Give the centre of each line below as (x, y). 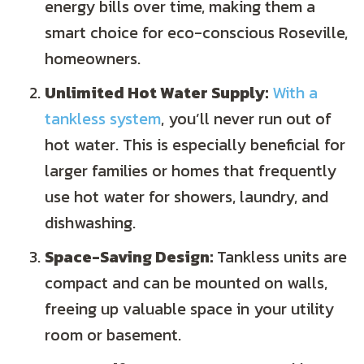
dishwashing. (90, 223)
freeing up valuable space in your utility (189, 309)
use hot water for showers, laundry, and (186, 197)
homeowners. (93, 59)
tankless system (103, 119)
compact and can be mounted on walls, (186, 283)
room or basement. (113, 335)
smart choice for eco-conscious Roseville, (196, 33)
